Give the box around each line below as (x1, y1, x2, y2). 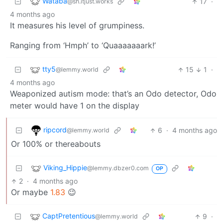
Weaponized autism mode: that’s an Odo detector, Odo (10, 89, 217, 99)
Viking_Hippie (43, 163, 87, 172)
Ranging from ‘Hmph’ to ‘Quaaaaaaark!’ (10, 40, 156, 51)
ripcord (43, 125, 67, 134)
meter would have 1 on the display (10, 101, 139, 111)
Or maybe (11, 187, 50, 198)
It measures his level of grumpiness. (10, 20, 144, 31)
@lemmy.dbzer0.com (87, 164, 149, 172)
